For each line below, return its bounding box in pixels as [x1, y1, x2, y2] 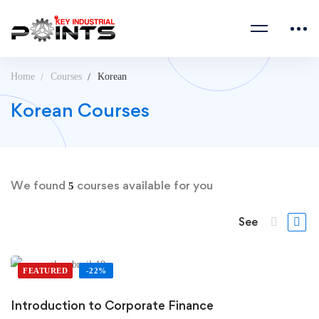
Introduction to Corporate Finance [11, 298, 214, 313]
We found [11, 178, 68, 192]
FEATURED [23, 266, 68, 275]
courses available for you [74, 178, 213, 192]
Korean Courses [11, 98, 150, 121]
